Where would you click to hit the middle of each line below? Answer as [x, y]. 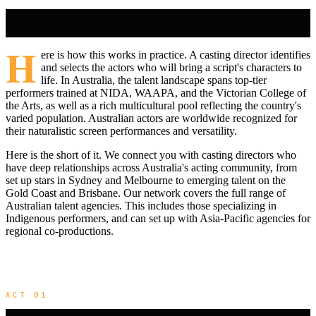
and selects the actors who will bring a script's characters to [171, 68]
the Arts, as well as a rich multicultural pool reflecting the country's [153, 106]
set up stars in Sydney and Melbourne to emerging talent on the [146, 181]
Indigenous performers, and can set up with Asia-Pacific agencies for [158, 219]
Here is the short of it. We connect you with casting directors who [151, 155]
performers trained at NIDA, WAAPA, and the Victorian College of [156, 93]
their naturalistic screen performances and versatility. [121, 131]
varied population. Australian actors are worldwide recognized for [151, 119]
